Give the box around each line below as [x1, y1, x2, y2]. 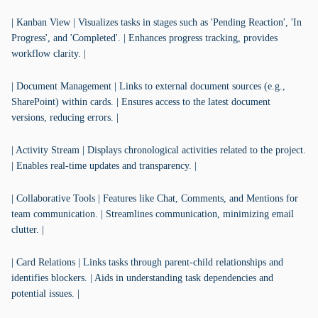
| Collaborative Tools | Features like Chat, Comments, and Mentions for [11, 193, 298, 204]
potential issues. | [11, 288, 79, 299]
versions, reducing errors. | [11, 112, 119, 123]
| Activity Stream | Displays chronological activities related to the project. [11, 145, 306, 155]
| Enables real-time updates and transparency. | [11, 160, 197, 171]
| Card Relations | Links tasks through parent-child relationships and [11, 257, 283, 268]
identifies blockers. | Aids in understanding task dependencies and [11, 273, 273, 283]
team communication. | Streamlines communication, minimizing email [11, 209, 294, 219]
